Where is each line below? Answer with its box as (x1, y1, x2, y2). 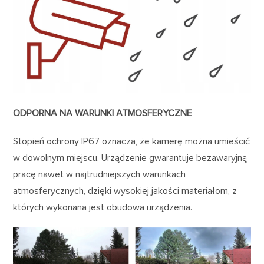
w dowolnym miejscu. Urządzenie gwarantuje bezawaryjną (13, 151, 247, 164)
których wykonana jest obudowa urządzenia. (13, 201, 193, 213)
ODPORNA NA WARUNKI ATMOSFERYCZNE (13, 107, 193, 119)
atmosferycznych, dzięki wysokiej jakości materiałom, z (13, 184, 237, 197)
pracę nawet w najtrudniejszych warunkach (13, 168, 186, 180)
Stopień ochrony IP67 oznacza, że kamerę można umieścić (13, 135, 250, 147)
